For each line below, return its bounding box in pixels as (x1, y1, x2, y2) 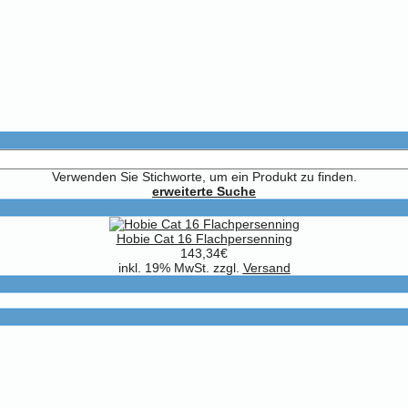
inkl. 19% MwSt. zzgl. (117, 260, 243, 276)
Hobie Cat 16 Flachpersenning (116, 231, 292, 247)
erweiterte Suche (152, 184, 256, 199)
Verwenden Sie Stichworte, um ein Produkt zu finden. (51, 169, 357, 185)
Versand (242, 260, 291, 276)
